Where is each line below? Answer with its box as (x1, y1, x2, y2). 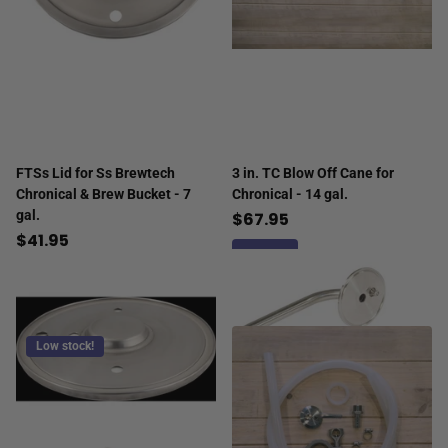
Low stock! (36, 338, 94, 353)
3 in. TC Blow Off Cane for (232, 164, 394, 181)
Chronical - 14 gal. (232, 185, 348, 202)
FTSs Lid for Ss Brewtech (16, 164, 175, 181)
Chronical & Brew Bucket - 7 (16, 185, 191, 202)
